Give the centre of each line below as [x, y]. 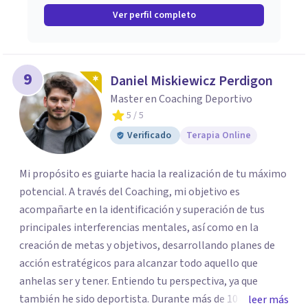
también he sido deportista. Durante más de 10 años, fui [149, 299]
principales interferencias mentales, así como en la [139, 228]
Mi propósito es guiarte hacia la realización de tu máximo [153, 174]
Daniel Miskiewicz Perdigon [191, 81]
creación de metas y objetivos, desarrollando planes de [147, 245]
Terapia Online [219, 135]
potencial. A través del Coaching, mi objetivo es [130, 192]
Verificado [149, 135]
